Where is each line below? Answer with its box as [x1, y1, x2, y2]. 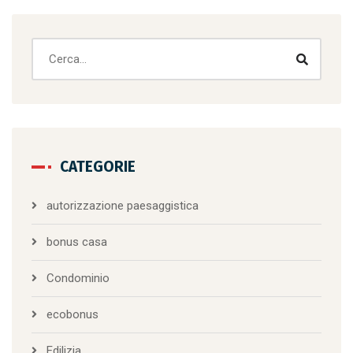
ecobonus [46, 307, 98, 322]
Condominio [46, 271, 110, 286]
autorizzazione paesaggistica [46, 199, 199, 214]
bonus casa [46, 235, 107, 250]
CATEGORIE [60, 158, 136, 176]
